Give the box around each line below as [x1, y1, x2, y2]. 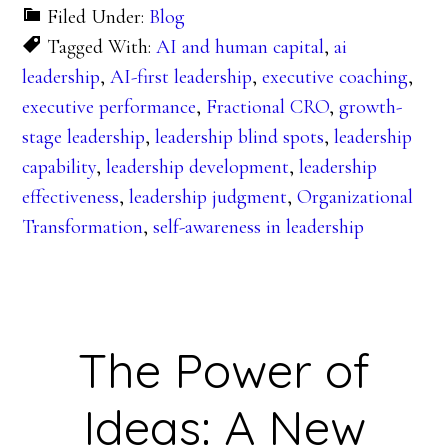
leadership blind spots [155, 125, 325, 150]
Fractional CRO [206, 95, 330, 120]
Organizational [297, 185, 414, 210]
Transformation [22, 215, 144, 240]
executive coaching [262, 65, 409, 90]
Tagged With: [47, 35, 157, 60]
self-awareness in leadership [153, 215, 365, 240]
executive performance [22, 95, 197, 120]
